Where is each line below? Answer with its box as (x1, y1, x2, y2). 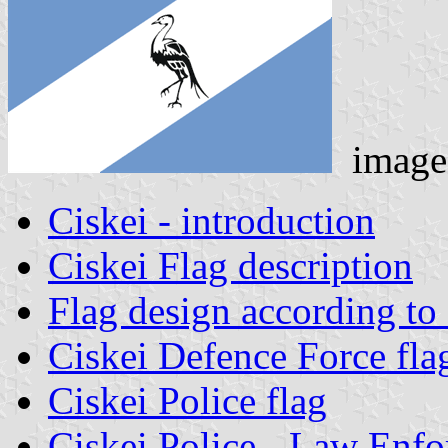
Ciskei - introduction (48, 198, 375, 242)
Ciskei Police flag (48, 378, 327, 422)
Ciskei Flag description (48, 243, 413, 287)
